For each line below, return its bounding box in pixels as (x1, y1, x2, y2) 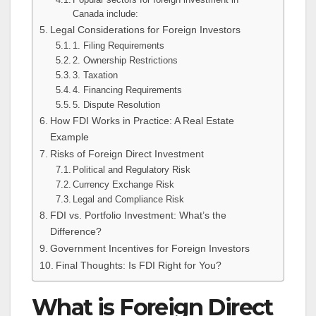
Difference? (49, 226, 102, 238)
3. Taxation (73, 70, 119, 81)
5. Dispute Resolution (73, 99, 161, 111)
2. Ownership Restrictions (73, 55, 178, 66)
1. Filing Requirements (73, 40, 165, 51)
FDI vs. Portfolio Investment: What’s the (49, 209, 226, 221)
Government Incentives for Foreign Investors (49, 243, 250, 255)
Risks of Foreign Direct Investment (49, 148, 204, 160)
